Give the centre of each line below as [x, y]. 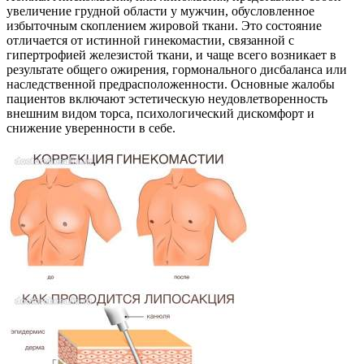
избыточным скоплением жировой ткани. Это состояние [164, 25]
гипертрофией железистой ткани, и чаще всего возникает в [171, 54]
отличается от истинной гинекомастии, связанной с [150, 40]
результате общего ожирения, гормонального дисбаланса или [177, 69]
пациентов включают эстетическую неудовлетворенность [167, 98]
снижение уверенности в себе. [91, 128]
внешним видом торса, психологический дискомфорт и [160, 113]
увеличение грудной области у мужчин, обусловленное [160, 11]
